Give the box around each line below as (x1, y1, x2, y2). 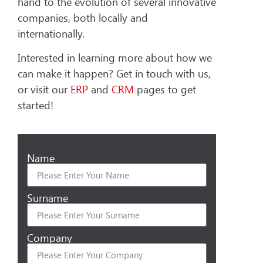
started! (18, 98, 53, 113)
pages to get (134, 82, 196, 97)
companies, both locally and (18, 10, 148, 25)
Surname (27, 191, 69, 205)
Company (27, 231, 73, 245)
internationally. (18, 26, 87, 41)
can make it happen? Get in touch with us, (18, 66, 211, 81)
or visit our (18, 82, 70, 97)
